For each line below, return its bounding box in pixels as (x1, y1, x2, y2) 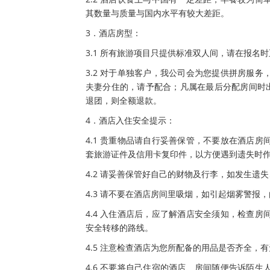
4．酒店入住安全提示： (86, 114, 175, 126)
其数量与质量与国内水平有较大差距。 (86, 7, 229, 19)
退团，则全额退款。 (86, 94, 162, 106)
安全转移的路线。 (86, 221, 153, 233)
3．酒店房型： (86, 27, 141, 39)
